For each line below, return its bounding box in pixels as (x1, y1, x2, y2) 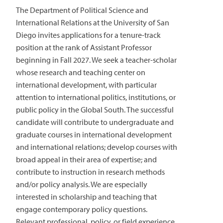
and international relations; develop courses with (16, 142, 177, 152)
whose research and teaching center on (16, 67, 145, 78)
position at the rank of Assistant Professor (16, 42, 152, 53)
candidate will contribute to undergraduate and (16, 117, 174, 127)
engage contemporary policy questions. (16, 204, 147, 215)
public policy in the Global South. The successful (16, 105, 174, 115)
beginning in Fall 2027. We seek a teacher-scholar (16, 55, 177, 65)
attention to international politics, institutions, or (16, 92, 176, 103)
